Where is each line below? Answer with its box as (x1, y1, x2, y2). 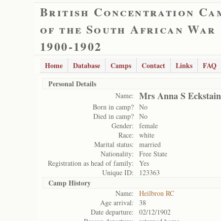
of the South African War (40, 20, 216, 37)
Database (73, 60, 100, 71)
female (139, 121, 158, 130)
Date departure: (91, 207, 134, 217)
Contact (142, 60, 165, 71)
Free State (139, 149, 167, 158)
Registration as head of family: (48, 158, 134, 168)
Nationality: (101, 149, 134, 158)
